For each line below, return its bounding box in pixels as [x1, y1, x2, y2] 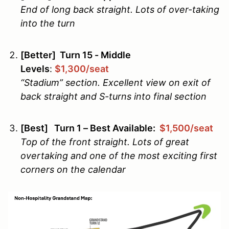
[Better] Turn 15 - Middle [20, 50, 131, 61]
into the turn [20, 18, 75, 29]
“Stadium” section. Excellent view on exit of [20, 77, 211, 88]
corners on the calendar [20, 164, 126, 175]
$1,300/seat [55, 63, 109, 75]
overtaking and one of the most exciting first [20, 150, 217, 162]
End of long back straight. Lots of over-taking [20, 4, 219, 15]
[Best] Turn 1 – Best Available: [20, 123, 157, 134]
